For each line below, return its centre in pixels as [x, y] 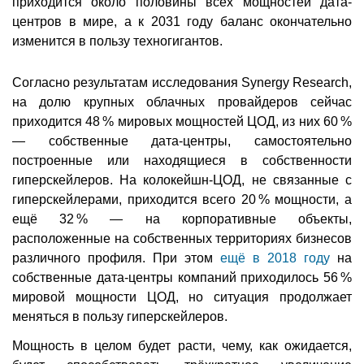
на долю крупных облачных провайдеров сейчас [182, 102]
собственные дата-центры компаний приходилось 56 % [182, 278]
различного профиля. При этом [116, 258]
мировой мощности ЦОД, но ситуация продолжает [182, 297]
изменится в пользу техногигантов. [117, 41]
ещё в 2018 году [275, 258]
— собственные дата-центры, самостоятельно [182, 141]
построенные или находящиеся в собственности [182, 161]
